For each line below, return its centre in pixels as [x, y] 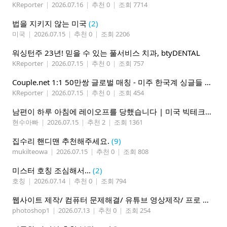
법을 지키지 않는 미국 [49, 24]
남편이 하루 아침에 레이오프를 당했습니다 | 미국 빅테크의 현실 [208, 112]
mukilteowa [30, 152]
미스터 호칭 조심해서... [51, 171]
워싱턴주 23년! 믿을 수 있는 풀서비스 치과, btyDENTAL [106, 53]
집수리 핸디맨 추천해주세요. [61, 141]
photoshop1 [31, 211]
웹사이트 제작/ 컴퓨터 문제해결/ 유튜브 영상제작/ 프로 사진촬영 [206, 200]
